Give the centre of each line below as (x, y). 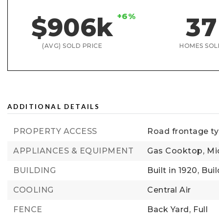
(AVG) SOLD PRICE (72, 46)
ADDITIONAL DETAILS (54, 107)
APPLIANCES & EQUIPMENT (73, 151)
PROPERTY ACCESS (55, 131)
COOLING (33, 190)
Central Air (169, 190)
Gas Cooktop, (176, 151)
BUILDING (34, 170)
